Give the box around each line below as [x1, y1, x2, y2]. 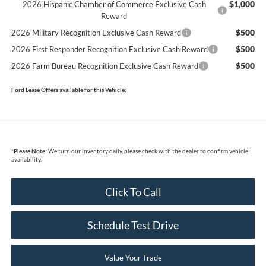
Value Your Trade [104, 252, 162, 262]
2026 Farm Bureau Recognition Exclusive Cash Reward [11, 61, 198, 71]
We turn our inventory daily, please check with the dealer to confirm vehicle [46, 147, 248, 154]
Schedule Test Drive [87, 218, 179, 232]
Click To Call [104, 185, 161, 198]
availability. [11, 155, 42, 163]
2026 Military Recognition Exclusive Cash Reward [11, 27, 181, 37]
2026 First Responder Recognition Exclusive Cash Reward [11, 44, 208, 54]
